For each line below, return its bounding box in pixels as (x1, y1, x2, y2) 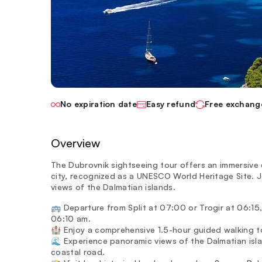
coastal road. (51, 247, 105, 257)
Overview (51, 136, 100, 150)
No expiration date (60, 99, 137, 109)
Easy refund (146, 99, 196, 109)
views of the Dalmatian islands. (51, 182, 175, 192)
